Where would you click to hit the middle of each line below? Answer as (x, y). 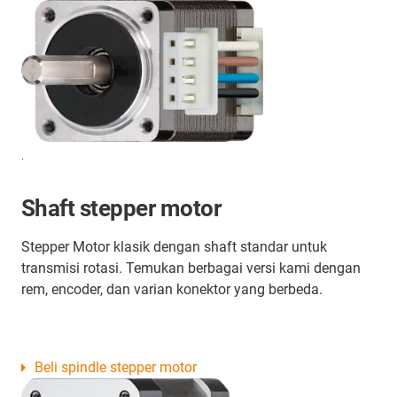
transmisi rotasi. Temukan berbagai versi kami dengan (191, 269)
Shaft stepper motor (121, 209)
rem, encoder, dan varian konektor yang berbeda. (172, 290)
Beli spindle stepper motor (116, 368)
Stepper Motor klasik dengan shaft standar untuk (174, 247)
